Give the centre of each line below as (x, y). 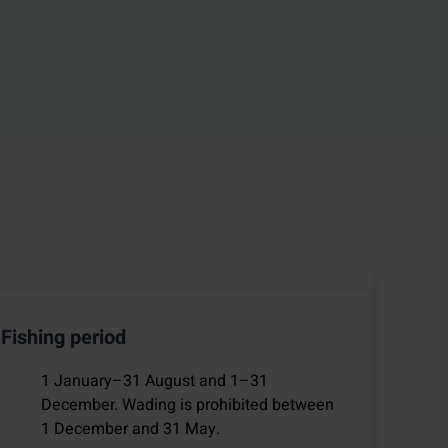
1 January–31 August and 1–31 (155, 381)
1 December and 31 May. (131, 429)
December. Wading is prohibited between (188, 405)
